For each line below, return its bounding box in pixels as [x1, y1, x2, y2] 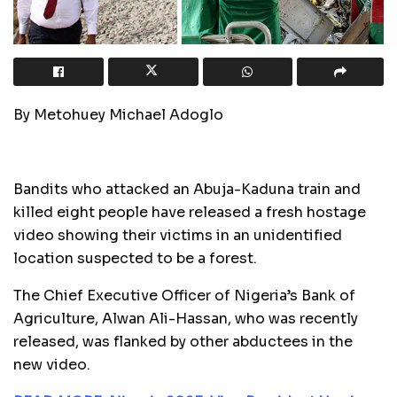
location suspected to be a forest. [13, 248, 257, 268]
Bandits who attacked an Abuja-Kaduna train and [13, 179, 361, 198]
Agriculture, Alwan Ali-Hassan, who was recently [13, 308, 358, 328]
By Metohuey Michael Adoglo [13, 105, 223, 124]
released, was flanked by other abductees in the [13, 331, 353, 351]
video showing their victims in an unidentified [13, 225, 342, 245]
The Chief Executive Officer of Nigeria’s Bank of [13, 285, 355, 305]
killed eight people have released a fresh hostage [13, 202, 366, 222]
